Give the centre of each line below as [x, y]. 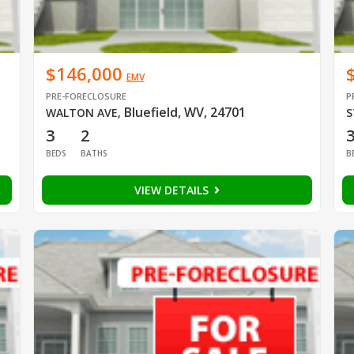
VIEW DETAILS [173, 190]
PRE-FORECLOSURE [86, 96]
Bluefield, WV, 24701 [185, 112]
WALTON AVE [81, 112]
